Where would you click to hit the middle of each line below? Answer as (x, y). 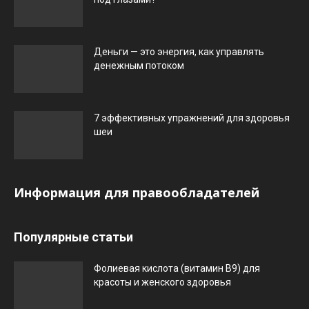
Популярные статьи (73, 237)
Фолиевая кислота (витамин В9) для (177, 269)
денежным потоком (139, 66)
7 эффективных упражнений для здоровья (192, 118)
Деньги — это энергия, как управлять (179, 52)
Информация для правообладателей (137, 193)
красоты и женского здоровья (162, 282)
